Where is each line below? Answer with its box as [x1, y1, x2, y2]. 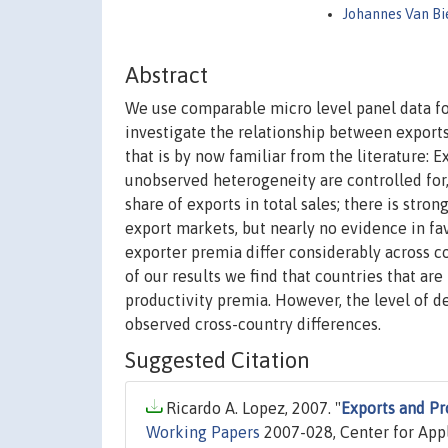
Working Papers [146, 423, 260, 442]
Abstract [125, 62, 208, 89]
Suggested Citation [125, 347, 310, 374]
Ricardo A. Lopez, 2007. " [162, 399, 341, 418]
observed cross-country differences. [125, 315, 381, 334]
